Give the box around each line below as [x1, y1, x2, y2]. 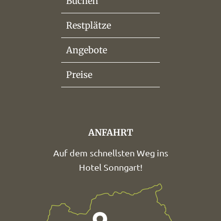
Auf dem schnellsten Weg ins [53, 147, 168, 158]
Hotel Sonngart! [78, 162, 143, 172]
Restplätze [66, 20, 111, 31]
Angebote [66, 44, 107, 56]
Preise [66, 69, 92, 80]
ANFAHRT [88, 127, 133, 138]
